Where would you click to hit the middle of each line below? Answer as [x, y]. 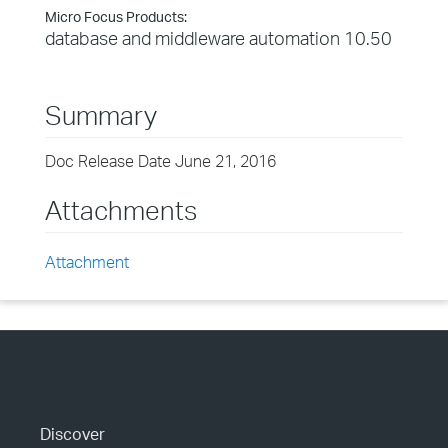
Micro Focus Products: [116, 16]
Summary [101, 115]
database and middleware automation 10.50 [218, 38]
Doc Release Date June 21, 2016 [160, 161]
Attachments [121, 210]
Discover [72, 434]
